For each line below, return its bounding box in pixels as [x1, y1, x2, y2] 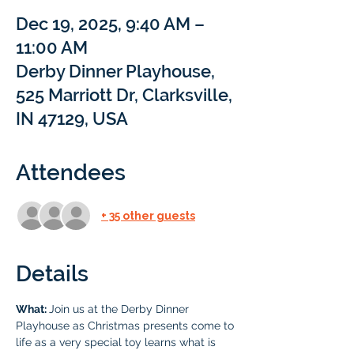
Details [16, 261, 88, 287]
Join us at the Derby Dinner [49, 303, 192, 315]
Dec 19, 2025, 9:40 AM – [16, 13, 205, 34]
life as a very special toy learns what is [16, 336, 219, 348]
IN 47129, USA [16, 108, 128, 129]
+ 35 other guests [101, 209, 195, 222]
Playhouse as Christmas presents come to [16, 319, 237, 332]
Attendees [16, 160, 126, 186]
